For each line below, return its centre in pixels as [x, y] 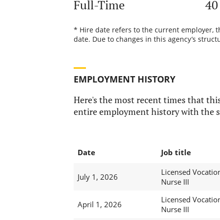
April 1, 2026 [99, 205]
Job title [176, 152]
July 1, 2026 [97, 177]
